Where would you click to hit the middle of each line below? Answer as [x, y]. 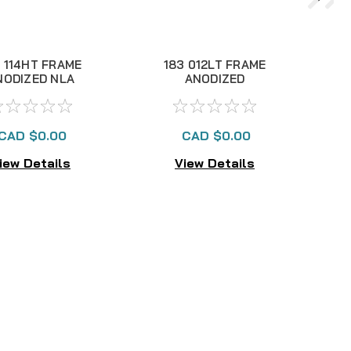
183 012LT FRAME [215, 65]
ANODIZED [215, 79]
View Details [215, 163]
